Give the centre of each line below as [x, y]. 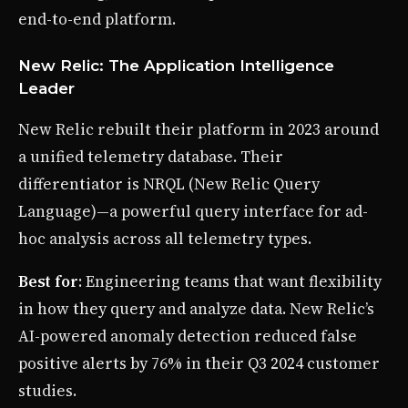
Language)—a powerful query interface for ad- [193, 212]
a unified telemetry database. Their [151, 157]
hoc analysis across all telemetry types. [165, 239]
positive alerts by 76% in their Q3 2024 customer [199, 364]
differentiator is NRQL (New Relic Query [169, 184]
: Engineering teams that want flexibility [230, 282]
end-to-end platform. [97, 20]
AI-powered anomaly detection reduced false [188, 337]
